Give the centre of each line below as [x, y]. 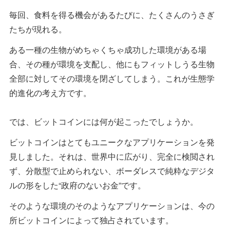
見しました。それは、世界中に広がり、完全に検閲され [112, 157]
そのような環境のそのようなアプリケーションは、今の [112, 206]
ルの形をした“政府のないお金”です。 [78, 185]
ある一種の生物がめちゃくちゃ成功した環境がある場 [108, 50]
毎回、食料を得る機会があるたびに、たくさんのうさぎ [112, 15]
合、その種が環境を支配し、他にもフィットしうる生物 [112, 64]
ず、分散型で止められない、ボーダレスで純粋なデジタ [112, 171]
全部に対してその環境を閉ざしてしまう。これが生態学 [112, 79]
